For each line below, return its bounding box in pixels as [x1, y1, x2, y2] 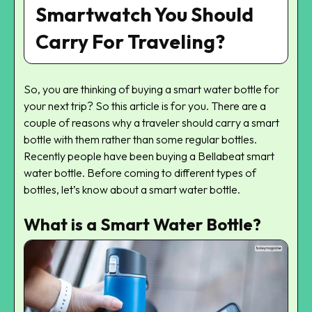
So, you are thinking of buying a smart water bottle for [24, 82, 279, 97]
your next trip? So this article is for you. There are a [24, 99, 266, 114]
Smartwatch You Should [36, 2, 253, 27]
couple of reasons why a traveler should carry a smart [24, 116, 279, 130]
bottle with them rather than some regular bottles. [24, 132, 257, 147]
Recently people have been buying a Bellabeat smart [24, 149, 274, 164]
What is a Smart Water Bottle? [24, 214, 261, 235]
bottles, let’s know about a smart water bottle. [24, 182, 240, 197]
